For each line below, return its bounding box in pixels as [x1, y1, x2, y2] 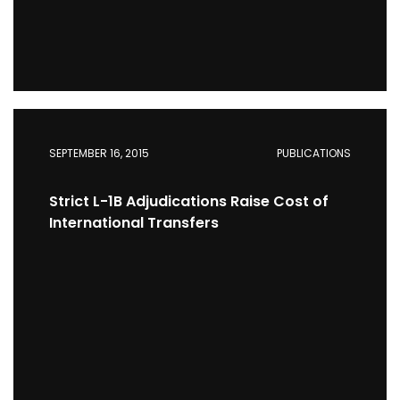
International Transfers [49, 212, 219, 233]
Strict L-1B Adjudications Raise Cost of [49, 191, 329, 212]
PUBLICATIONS [277, 146, 351, 161]
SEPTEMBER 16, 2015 [49, 146, 149, 161]
